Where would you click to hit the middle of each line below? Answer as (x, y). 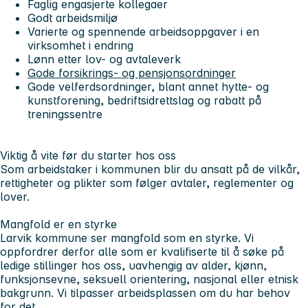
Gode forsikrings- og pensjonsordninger (132, 73)
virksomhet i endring (80, 46)
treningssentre (67, 114)
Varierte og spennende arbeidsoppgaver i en (143, 32)
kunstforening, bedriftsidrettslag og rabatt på (144, 101)
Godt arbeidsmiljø (73, 18)
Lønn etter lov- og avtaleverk (104, 59)
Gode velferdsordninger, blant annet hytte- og (148, 87)
